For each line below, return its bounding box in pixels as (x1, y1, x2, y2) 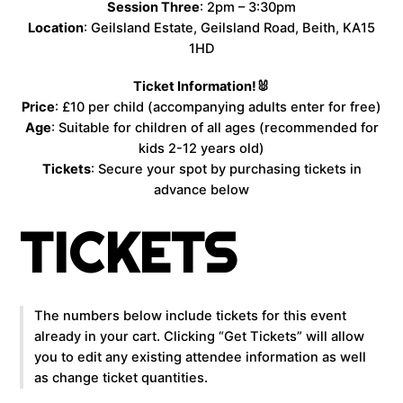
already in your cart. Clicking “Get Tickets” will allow (34, 327, 365, 345)
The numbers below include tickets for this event (34, 307, 347, 324)
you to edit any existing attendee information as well (34, 348, 367, 365)
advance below (154, 181, 249, 198)
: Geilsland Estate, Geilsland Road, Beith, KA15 (84, 19, 375, 36)
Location (28, 19, 84, 36)
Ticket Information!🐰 (133, 77, 270, 94)
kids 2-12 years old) (139, 139, 264, 157)
